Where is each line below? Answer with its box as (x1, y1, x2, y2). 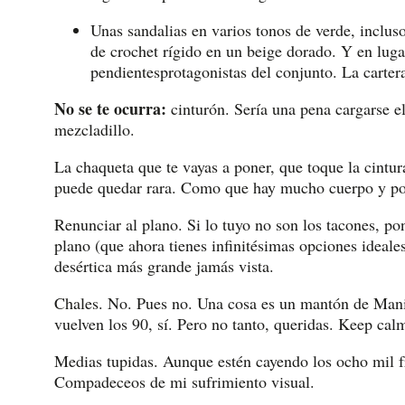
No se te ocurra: (54, 97, 166, 121)
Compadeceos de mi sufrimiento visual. (54, 371, 315, 393)
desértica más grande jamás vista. (54, 255, 274, 278)
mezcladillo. (54, 118, 135, 141)
